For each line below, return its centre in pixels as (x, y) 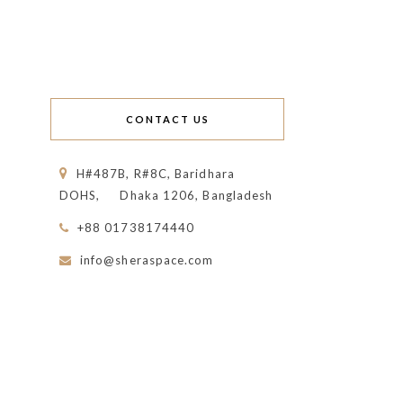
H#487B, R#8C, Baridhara (156, 174)
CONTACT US (167, 119)
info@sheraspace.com (147, 260)
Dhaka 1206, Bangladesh (197, 195)
